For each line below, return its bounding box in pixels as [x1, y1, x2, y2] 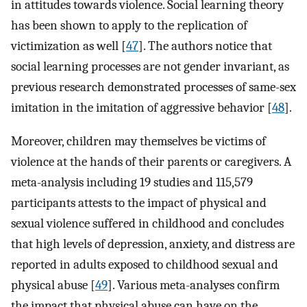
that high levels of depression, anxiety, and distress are [11, 236, 295, 251]
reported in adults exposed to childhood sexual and [11, 256, 278, 272]
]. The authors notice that [138, 38, 272, 53]
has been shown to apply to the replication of [11, 17, 247, 33]
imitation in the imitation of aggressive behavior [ [11, 99, 272, 115]
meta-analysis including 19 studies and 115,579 [11, 174, 253, 190]
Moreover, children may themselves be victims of [11, 133, 266, 149]
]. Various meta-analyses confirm [108, 277, 280, 293]
